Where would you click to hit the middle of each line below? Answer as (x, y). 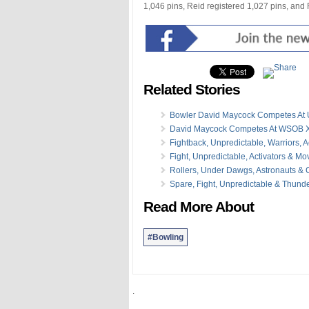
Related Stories (192, 89)
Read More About (199, 207)
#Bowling (166, 237)
